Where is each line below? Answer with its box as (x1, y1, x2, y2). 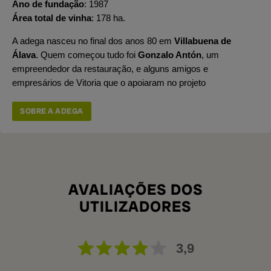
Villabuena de (174, 35, 231, 46)
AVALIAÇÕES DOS (68, 179, 203, 200)
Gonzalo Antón (138, 49, 201, 60)
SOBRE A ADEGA (20, 105, 83, 116)
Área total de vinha (12, 12, 91, 23)
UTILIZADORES (79, 196, 192, 217)
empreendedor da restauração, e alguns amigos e (12, 63, 208, 74)
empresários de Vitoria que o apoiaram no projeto (12, 77, 206, 88)
